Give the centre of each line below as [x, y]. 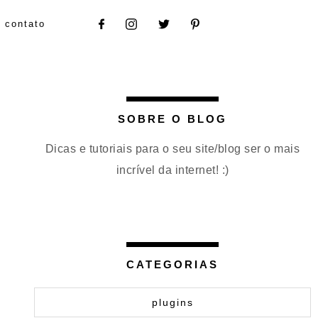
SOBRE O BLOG [172, 119]
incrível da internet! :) [172, 170]
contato [25, 24]
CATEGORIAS [172, 264]
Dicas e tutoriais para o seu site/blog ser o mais [172, 149]
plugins [172, 302]
